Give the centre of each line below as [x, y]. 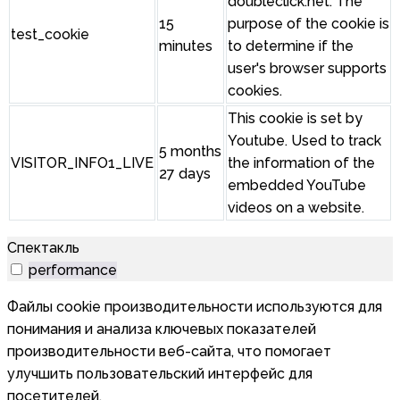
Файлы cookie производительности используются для [195, 307]
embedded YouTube [297, 186]
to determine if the [291, 46]
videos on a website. [296, 208]
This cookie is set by [295, 119]
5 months [190, 152]
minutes [186, 46]
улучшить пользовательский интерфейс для [160, 374]
